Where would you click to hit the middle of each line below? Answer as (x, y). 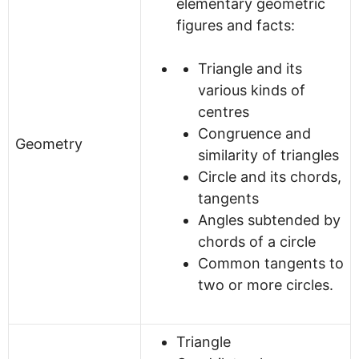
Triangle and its (250, 68)
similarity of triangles (268, 155)
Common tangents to (271, 263)
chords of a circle (257, 241)
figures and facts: (236, 25)
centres (224, 111)
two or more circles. (266, 284)
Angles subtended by (269, 220)
